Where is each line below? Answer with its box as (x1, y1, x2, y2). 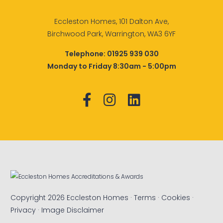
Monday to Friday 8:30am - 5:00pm (47, 61, 176, 71)
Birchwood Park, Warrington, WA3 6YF (47, 28, 176, 39)
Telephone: (64, 48, 107, 59)
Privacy (10, 205, 36, 216)
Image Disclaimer (41, 205, 105, 216)
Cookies (161, 193, 191, 203)
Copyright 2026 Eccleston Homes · (10, 193, 134, 203)
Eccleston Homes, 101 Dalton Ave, (54, 16, 169, 26)
